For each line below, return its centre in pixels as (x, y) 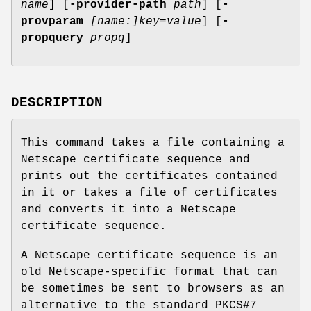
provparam (52, 21)
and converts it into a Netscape (128, 209)
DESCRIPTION (57, 102)
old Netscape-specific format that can (149, 272)
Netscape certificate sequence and (135, 159)
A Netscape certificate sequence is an (149, 255)
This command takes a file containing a (153, 143)
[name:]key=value (146, 21)
